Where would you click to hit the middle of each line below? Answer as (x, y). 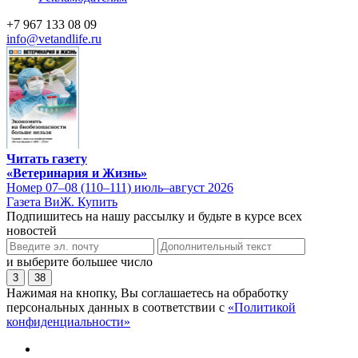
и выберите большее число (80, 261)
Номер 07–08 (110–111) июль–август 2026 (120, 187)
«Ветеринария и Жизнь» (77, 173)
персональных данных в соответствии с (117, 307)
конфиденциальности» (68, 321)
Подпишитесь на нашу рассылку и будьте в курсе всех (154, 216)
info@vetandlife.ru (54, 39)
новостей (32, 230)
